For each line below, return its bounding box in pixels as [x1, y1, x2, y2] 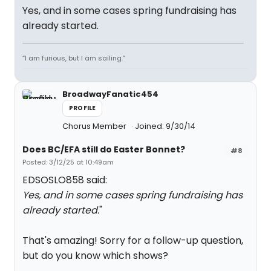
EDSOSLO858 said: [22, 173, 107, 187]
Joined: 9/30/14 [135, 120, 195, 132]
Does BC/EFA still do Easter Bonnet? [22, 143, 185, 155]
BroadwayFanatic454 [62, 88, 158, 100]
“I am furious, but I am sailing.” [22, 53, 125, 63]
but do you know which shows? [22, 249, 168, 263]
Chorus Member [62, 120, 128, 132]
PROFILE [69, 103, 96, 113]
